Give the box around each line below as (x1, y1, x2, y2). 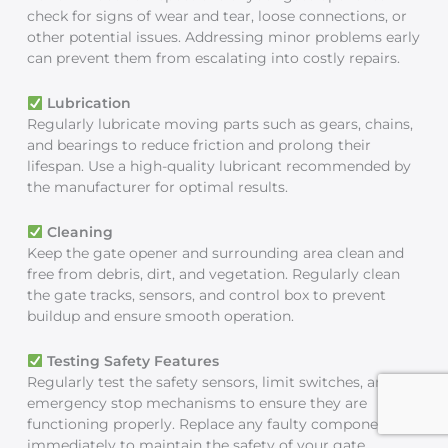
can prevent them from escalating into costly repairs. (27, 50, 401, 67)
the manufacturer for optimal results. (27, 179, 289, 196)
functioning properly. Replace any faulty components (27, 416, 401, 433)
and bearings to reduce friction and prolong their (27, 137, 372, 154)
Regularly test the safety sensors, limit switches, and (27, 374, 394, 391)
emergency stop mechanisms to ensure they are (27, 395, 368, 412)
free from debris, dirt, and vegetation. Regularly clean (27, 266, 401, 283)
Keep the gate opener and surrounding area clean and (27, 245, 405, 262)
